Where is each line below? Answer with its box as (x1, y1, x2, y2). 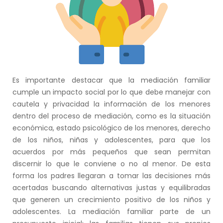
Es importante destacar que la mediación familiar (12, 75, 211, 85)
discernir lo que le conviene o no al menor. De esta (12, 158, 211, 169)
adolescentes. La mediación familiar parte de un (12, 206, 211, 217)
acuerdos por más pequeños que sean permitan (12, 146, 211, 157)
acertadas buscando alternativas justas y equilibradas (12, 182, 211, 193)
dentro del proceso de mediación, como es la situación (12, 111, 211, 121)
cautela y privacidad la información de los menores (12, 99, 211, 109)
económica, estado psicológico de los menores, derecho (12, 122, 211, 133)
